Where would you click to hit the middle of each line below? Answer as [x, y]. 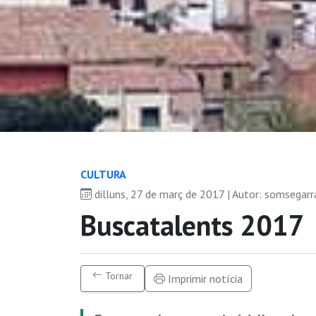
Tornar [117, 275]
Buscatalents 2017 [193, 225]
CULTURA [103, 174]
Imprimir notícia [204, 278]
